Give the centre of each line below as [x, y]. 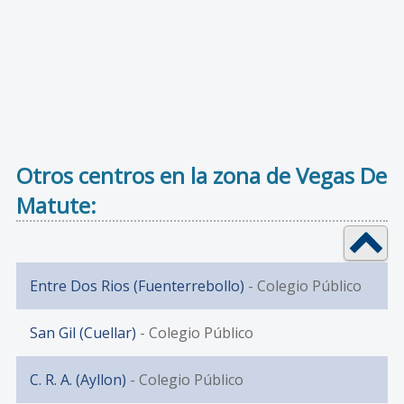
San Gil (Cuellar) [83, 333]
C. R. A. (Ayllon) [78, 380]
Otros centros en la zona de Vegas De [201, 176]
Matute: [56, 206]
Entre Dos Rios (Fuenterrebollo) [137, 286]
